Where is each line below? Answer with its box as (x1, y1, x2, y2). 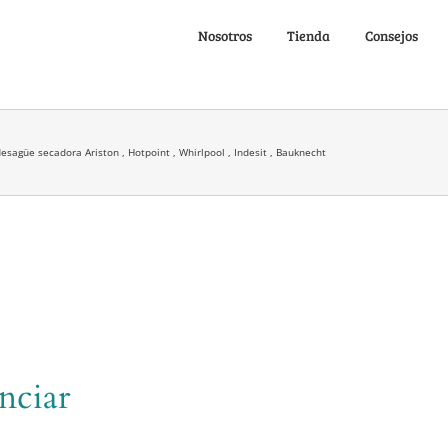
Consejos (365, 26, 418, 45)
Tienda (287, 26, 330, 45)
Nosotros (198, 26, 252, 45)
